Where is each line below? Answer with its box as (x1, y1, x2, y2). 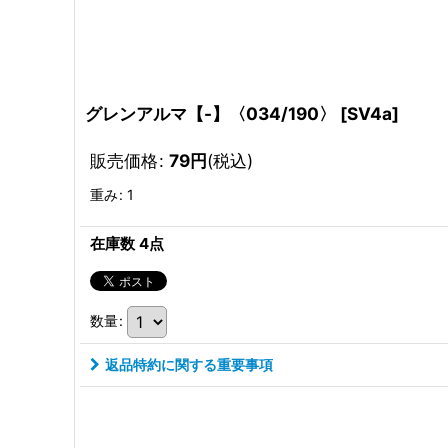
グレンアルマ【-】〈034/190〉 (85, 103, 336, 124)
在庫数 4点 (90, 234, 164, 253)
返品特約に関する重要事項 (105, 356, 273, 373)
